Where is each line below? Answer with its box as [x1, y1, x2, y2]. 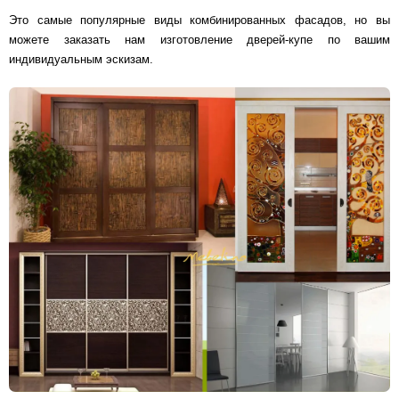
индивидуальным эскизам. [9, 53, 160, 67]
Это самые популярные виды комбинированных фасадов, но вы [9, 13, 390, 28]
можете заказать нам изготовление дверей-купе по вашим [9, 33, 390, 47]
